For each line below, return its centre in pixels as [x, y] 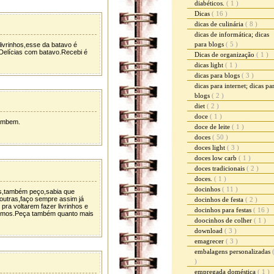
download [209, 231]
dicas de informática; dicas [232, 34]
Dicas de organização [225, 54]
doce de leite [213, 127]
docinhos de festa [220, 199]
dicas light [210, 65]
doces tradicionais [220, 168]
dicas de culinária [220, 24]
